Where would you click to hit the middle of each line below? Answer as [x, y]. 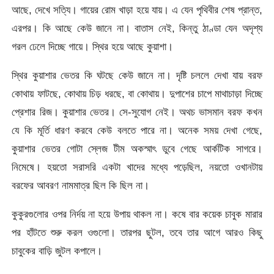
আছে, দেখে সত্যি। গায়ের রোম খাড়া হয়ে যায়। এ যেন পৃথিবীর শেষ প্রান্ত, [137, 9]
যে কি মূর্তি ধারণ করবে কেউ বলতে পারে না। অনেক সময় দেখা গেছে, [137, 130]
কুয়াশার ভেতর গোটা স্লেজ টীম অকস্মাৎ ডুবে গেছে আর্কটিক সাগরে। [137, 148]
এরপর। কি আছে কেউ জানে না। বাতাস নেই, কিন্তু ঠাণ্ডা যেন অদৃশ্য [137, 28]
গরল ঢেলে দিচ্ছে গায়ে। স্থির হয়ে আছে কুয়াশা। [93, 46]
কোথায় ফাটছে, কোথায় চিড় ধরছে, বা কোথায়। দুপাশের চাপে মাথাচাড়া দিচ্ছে [137, 93]
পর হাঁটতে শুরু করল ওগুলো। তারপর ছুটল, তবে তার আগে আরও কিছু [137, 233]
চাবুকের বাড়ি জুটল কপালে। [57, 251]
